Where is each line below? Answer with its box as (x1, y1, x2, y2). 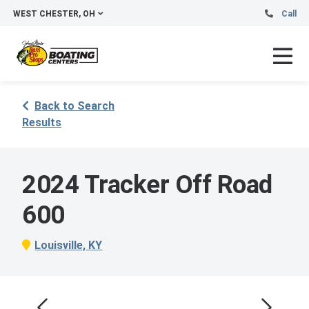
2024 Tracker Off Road (22, 170, 272, 199)
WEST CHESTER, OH (13, 9, 95, 19)
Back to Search (34, 99, 114, 112)
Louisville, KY (34, 238, 103, 252)
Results (22, 116, 61, 129)
